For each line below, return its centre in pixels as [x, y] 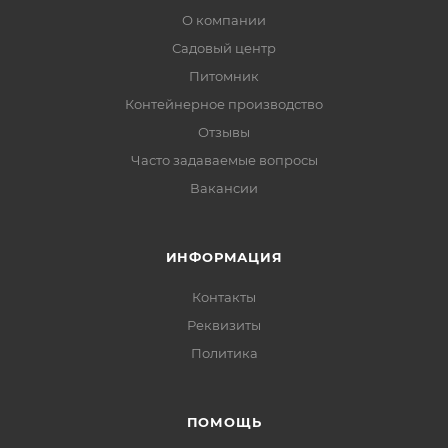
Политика [224, 352]
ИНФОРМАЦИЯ [224, 256]
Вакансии [224, 187]
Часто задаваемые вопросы [224, 159]
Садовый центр [224, 47]
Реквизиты [224, 324]
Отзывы [224, 131]
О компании [224, 19]
